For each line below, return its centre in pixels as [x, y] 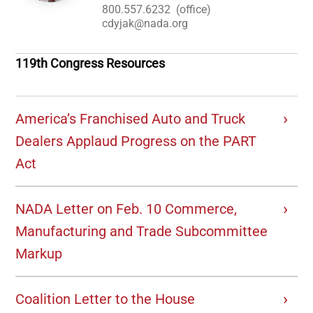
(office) [194, 10]
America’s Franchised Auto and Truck [131, 119]
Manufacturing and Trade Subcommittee [142, 232]
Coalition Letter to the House [105, 299]
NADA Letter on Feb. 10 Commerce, [126, 209]
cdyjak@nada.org [145, 24]
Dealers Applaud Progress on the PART [136, 141]
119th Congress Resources [90, 64]
